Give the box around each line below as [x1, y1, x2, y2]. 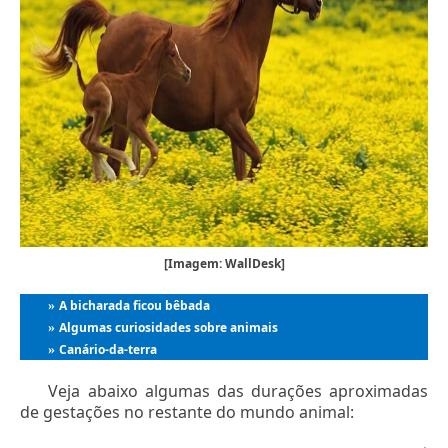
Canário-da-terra [59, 341, 158, 359]
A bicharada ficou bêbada [59, 297, 211, 315]
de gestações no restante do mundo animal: [20, 401, 354, 424]
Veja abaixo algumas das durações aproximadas [48, 380, 428, 403]
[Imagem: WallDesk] [163, 255, 285, 273]
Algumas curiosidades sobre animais [59, 319, 279, 337]
